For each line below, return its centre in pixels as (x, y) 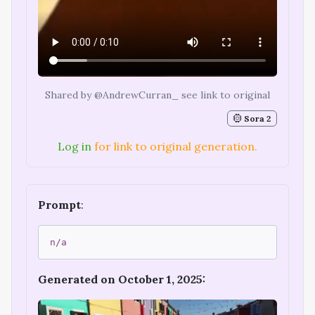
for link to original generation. (174, 146)
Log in (75, 146)
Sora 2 (257, 118)
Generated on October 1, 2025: (122, 279)
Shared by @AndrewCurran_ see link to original (157, 95)
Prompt (59, 204)
